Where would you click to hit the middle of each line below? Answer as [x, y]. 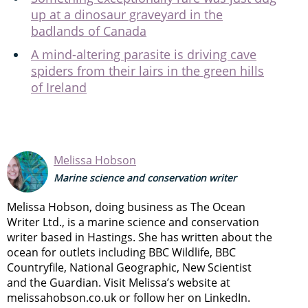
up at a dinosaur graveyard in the [127, 14]
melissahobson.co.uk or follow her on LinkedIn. [129, 297]
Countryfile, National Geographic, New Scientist [129, 267]
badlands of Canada [89, 31]
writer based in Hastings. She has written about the [140, 237]
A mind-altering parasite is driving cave [144, 54]
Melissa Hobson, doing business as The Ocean [126, 207]
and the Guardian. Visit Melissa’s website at [119, 282]
